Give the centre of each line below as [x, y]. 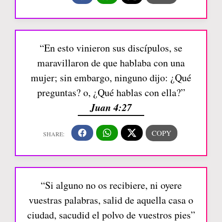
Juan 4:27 [111, 107]
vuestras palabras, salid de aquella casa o [111, 200]
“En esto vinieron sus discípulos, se [111, 48]
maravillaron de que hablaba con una [111, 62]
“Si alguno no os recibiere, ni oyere [111, 185]
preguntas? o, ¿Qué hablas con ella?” [111, 92]
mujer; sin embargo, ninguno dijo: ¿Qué [111, 77]
